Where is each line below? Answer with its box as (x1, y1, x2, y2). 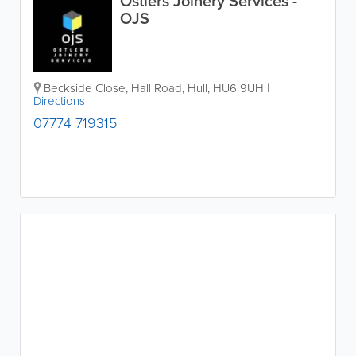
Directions (33, 92, 85, 110)
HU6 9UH (213, 79, 264, 97)
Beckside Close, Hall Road (44, 79, 182, 97)
